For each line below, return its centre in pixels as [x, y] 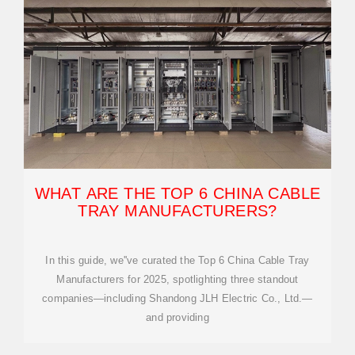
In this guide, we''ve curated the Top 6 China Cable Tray [177, 260]
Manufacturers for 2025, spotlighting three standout [177, 279]
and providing [177, 317]
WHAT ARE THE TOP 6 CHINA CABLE [177, 193]
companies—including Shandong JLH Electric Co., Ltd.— [177, 298]
